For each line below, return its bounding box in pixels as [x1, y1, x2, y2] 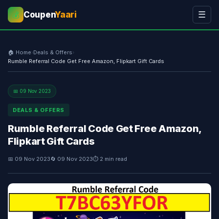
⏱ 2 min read [93, 155, 127, 162]
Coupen [23, 10, 55, 20]
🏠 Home [8, 49, 31, 56]
